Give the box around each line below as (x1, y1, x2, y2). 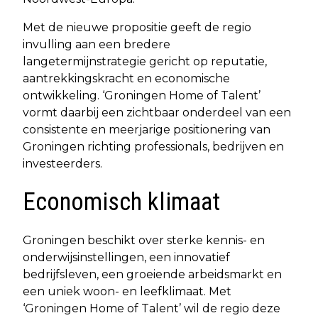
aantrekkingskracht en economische (23, 72, 230, 86)
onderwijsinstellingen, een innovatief (23, 251, 230, 265)
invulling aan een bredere (23, 38, 170, 52)
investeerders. (23, 157, 102, 171)
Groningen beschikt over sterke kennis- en (23, 234, 265, 248)
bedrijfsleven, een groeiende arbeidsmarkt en (23, 268, 282, 282)
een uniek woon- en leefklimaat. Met (23, 285, 231, 299)
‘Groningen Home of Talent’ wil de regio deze (23, 302, 280, 316)
